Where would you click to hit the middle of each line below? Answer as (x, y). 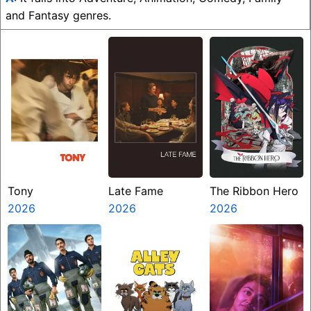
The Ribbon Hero (254, 191)
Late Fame (136, 191)
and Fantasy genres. (58, 16)
